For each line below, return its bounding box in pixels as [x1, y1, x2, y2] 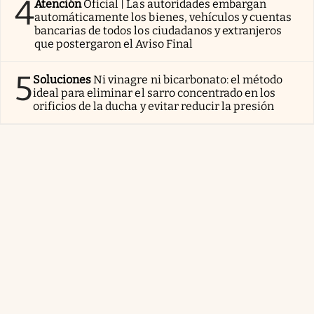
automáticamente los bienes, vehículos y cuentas [34, 10, 292, 24]
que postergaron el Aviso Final [34, 36, 193, 50]
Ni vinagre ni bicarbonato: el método [93, 72, 283, 86]
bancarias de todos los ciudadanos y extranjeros [34, 23, 282, 37]
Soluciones [33, 72, 92, 86]
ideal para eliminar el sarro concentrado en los [33, 86, 276, 100]
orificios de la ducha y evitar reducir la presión [33, 99, 275, 113]
